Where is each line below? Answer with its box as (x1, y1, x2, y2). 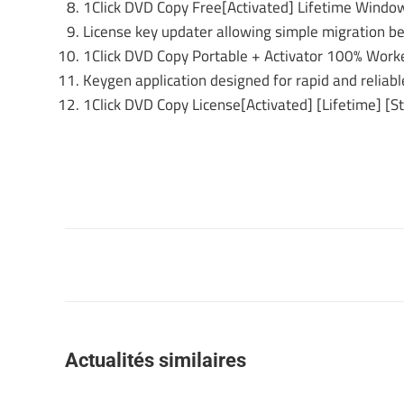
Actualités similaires (65, 349, 246, 372)
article (64, 254, 133, 281)
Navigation (64, 227, 179, 254)
